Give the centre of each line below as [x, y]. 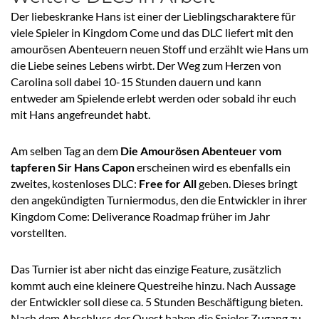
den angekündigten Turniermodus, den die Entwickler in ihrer [159, 199]
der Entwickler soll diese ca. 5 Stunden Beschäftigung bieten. [157, 301]
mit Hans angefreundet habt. [80, 114]
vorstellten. [38, 232]
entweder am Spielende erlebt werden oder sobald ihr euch [153, 98]
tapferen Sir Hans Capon [73, 167]
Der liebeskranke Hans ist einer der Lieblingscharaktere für [153, 16]
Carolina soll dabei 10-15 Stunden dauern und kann [136, 81]
